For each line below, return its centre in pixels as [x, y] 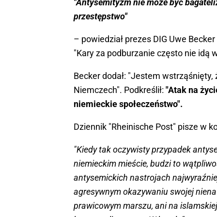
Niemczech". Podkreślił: [120, 90]
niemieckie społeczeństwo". [128, 104]
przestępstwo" [101, 16]
